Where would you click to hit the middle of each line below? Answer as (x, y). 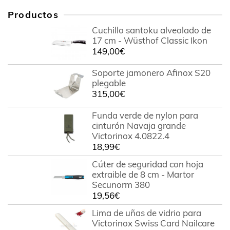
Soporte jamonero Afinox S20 (151, 73)
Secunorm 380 (121, 185)
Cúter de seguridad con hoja (147, 164)
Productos (33, 15)
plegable (109, 83)
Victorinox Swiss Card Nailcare (153, 223)
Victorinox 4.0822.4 (130, 136)
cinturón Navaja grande (139, 126)
